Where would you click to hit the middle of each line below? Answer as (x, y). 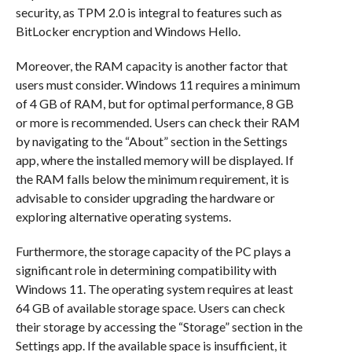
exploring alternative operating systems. (123, 217)
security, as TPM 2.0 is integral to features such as (148, 13)
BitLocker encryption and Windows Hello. (128, 31)
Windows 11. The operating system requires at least (154, 289)
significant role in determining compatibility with (146, 270)
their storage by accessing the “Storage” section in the (159, 327)
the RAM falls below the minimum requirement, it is (152, 179)
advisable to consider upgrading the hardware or (145, 198)
